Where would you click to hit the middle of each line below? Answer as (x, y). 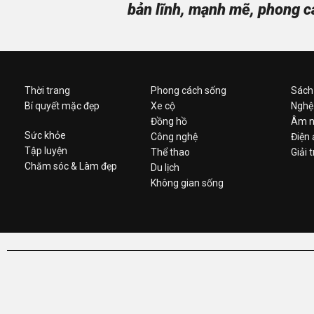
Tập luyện (46, 150)
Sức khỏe (45, 135)
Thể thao (170, 152)
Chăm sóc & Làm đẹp (71, 166)
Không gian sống (187, 183)
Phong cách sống (188, 90)
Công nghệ (174, 136)
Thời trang (47, 90)
